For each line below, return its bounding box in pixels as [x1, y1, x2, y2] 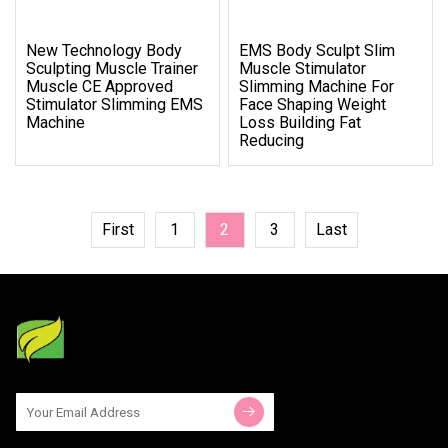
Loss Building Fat [239, 112, 362, 132]
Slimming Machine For [239, 76, 395, 96]
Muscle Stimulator [239, 58, 367, 78]
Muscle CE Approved [26, 76, 173, 96]
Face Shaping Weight [239, 94, 387, 114]
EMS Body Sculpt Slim [239, 40, 396, 60]
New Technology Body [26, 40, 182, 60]
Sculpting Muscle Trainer [26, 58, 198, 78]
